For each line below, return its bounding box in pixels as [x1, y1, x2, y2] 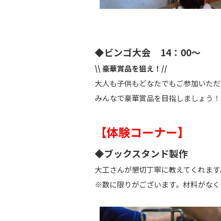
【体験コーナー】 [95, 123, 189, 141]
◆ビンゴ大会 [95, 45, 160, 59]
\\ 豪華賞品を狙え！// [95, 63, 167, 74]
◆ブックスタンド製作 [95, 146, 188, 160]
